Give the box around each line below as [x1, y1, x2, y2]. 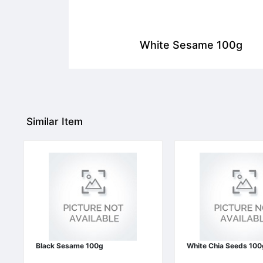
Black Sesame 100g [36, 241, 103, 250]
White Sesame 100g [140, 39, 242, 51]
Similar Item [26, 116, 83, 127]
